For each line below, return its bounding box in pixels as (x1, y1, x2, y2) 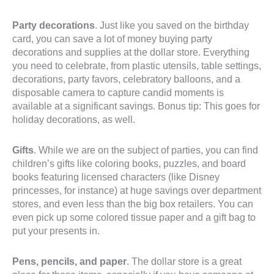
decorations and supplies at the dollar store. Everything (12, 47, 250, 57)
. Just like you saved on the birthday (95, 20, 249, 31)
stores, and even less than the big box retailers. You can (12, 199, 253, 209)
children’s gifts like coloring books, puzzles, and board (12, 158, 246, 169)
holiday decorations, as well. (12, 114, 135, 125)
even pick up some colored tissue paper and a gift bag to (12, 212, 256, 223)
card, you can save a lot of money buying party (12, 34, 212, 44)
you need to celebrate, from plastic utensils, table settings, (12, 61, 261, 71)
